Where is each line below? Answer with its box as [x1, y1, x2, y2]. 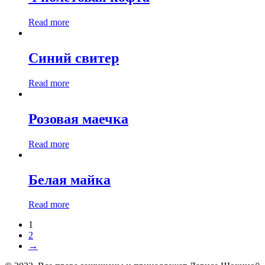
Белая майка [28, 172, 111, 188]
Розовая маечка [28, 111, 128, 127]
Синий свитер [28, 50, 119, 66]
